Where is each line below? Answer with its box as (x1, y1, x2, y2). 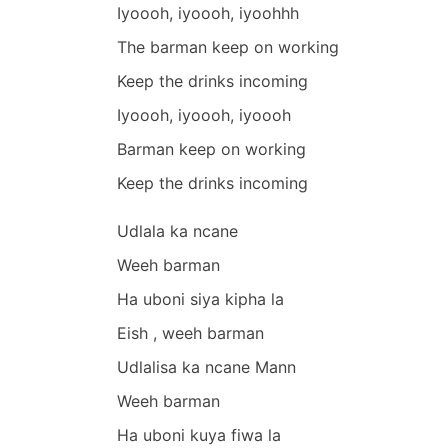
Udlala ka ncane (117, 220, 238, 241)
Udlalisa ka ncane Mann (117, 356, 296, 377)
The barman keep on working (117, 36, 339, 57)
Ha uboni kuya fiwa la (117, 424, 281, 445)
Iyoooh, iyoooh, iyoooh (117, 104, 291, 125)
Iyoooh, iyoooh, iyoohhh (117, 2, 299, 23)
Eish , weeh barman (117, 322, 264, 343)
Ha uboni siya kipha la (117, 288, 284, 309)
